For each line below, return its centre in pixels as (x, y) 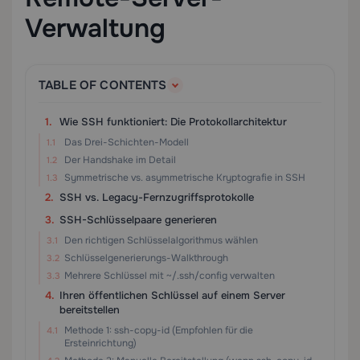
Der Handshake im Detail (120, 160)
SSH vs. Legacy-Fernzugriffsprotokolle (157, 197)
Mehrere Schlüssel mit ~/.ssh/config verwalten (170, 276)
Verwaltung (95, 29)
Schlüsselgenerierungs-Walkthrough (146, 258)
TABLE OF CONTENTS (103, 85)
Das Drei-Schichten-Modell (127, 142)
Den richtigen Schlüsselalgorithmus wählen (161, 240)
